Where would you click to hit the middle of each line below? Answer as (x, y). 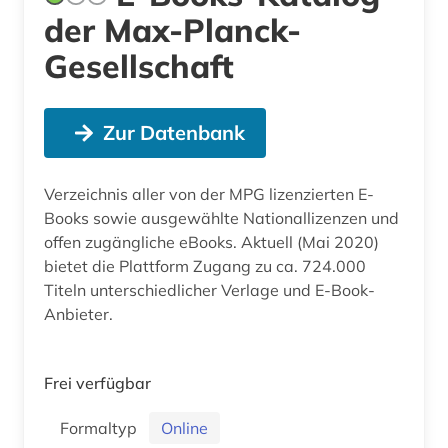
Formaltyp (102, 427)
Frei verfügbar (97, 382)
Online (184, 427)
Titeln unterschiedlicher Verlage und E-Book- (209, 289)
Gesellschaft (139, 65)
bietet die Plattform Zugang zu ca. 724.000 (205, 265)
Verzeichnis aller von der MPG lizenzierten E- (209, 193)
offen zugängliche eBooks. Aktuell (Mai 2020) (211, 241)
